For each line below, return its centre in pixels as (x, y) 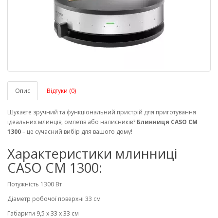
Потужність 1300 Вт (35, 184)
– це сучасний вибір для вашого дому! (77, 132)
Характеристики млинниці (92, 154)
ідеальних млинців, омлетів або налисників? (72, 122)
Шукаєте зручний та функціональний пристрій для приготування (102, 112)
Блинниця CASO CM (167, 122)
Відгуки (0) (61, 91)
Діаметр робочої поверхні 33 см (54, 199)
